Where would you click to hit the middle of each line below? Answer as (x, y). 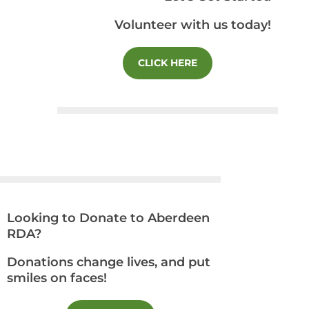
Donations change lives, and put (109, 262)
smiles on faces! (57, 278)
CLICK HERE (168, 63)
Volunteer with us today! (193, 25)
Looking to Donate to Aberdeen (108, 218)
